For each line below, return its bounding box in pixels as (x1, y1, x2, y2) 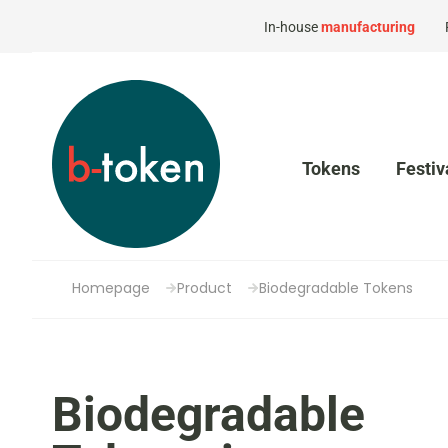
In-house (264, 18, 321, 35)
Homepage (72, 278, 150, 298)
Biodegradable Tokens (259, 278, 413, 298)
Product (177, 278, 232, 298)
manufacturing (321, 18, 415, 35)
